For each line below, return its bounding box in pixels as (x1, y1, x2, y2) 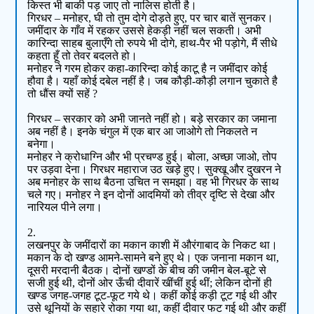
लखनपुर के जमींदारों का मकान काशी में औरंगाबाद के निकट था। (27, 239, 278, 252)
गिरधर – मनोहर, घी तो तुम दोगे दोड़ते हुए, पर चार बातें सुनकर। (27, 12, 274, 25)
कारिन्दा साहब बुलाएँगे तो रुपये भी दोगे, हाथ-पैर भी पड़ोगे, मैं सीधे (27, 37, 278, 50)
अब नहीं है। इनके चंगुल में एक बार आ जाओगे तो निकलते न (27, 125, 258, 138)
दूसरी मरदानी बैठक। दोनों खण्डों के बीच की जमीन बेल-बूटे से (27, 264, 267, 277)
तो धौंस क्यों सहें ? (27, 88, 98, 100)
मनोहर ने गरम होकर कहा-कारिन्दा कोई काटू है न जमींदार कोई (27, 62, 268, 75)
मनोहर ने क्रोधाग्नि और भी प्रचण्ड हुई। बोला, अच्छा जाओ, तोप (27, 151, 278, 163)
